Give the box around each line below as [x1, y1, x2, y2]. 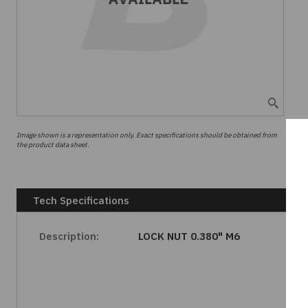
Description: [39, 230, 99, 243]
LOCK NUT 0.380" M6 [138, 230, 241, 243]
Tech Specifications [33, 193, 129, 207]
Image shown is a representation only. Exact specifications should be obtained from [16, 131, 277, 140]
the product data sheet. [16, 140, 89, 149]
